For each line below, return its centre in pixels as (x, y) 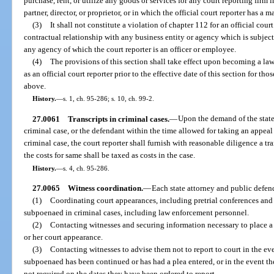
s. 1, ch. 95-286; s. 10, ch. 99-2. (108, 99)
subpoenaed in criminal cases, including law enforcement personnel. (137, 212)
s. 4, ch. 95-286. (86, 168)
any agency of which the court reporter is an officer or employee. (130, 50)
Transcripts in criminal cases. (118, 119)
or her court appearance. (64, 237)
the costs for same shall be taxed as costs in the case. (110, 155)
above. (35, 86)
